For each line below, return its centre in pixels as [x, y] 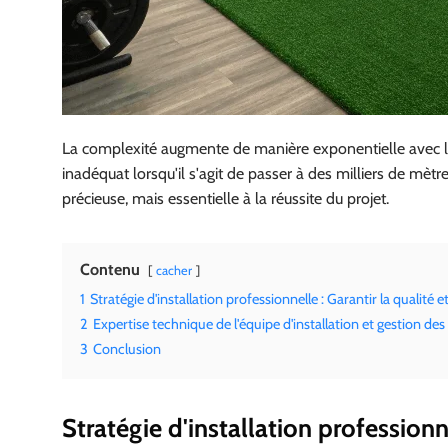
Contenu [110, 270]
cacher [174, 271]
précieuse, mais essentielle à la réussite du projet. [225, 199]
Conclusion [127, 349]
